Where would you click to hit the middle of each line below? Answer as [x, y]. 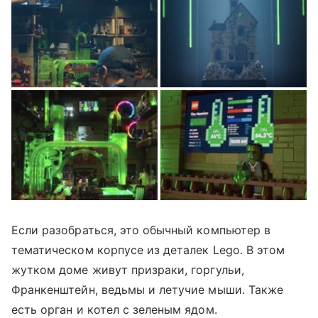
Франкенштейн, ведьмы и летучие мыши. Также [148, 289]
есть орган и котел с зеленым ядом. [114, 309]
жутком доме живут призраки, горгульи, [128, 269]
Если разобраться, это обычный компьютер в [141, 230]
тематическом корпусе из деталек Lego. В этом [148, 250]
